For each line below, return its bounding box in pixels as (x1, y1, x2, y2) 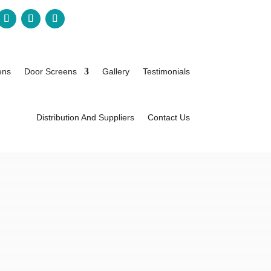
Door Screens (24, 67, 77, 76)
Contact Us (147, 113, 190, 122)
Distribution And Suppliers (36, 113, 134, 122)
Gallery (102, 67, 129, 76)
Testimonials (142, 67, 190, 76)
